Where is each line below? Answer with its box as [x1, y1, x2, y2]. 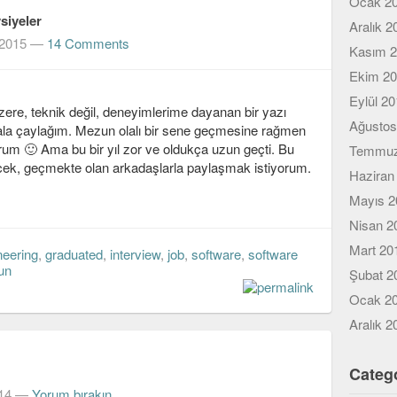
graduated [45, 245, 103, 264]
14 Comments [47, 34, 129, 53]
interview [110, 245, 160, 264]
